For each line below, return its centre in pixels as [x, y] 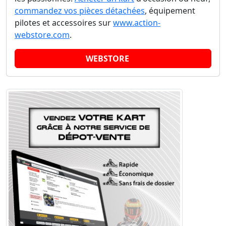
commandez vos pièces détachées [80, 11]
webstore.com [42, 35]
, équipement [170, 11]
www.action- [137, 23]
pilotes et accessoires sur [64, 23]
